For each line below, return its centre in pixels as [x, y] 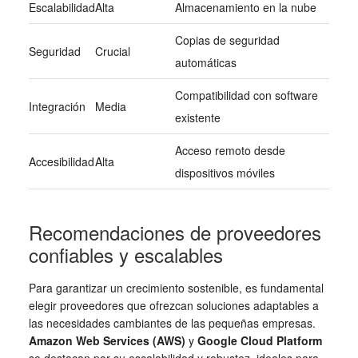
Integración [57, 107]
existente [197, 118]
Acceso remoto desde [230, 151]
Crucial [112, 52]
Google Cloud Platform [259, 341]
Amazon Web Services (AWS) [107, 341]
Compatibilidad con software [246, 95]
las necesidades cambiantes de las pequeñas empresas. [172, 323]
